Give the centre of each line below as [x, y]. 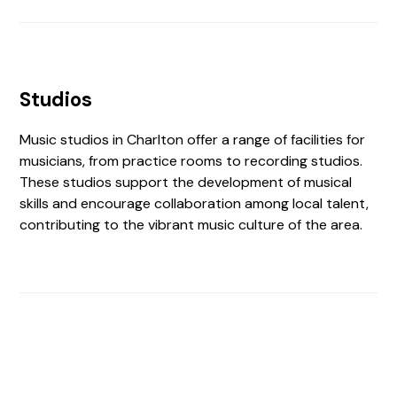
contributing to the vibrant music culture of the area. [191, 225]
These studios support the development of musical [186, 182]
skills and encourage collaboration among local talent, [195, 203]
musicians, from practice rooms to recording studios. [191, 161]
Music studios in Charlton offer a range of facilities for [193, 140]
